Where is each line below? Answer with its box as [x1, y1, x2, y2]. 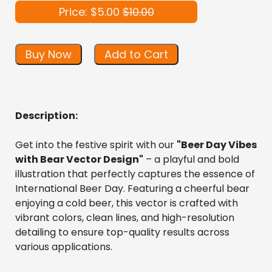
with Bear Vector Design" [15, 152, 143, 167]
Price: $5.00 [58, 4, 123, 20]
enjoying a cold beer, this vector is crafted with [15, 196, 238, 211]
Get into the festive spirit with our [15, 138, 177, 152]
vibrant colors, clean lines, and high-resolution [15, 211, 234, 225]
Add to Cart [104, 47, 168, 63]
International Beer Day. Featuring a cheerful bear [15, 182, 250, 196]
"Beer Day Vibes [177, 138, 257, 152]
